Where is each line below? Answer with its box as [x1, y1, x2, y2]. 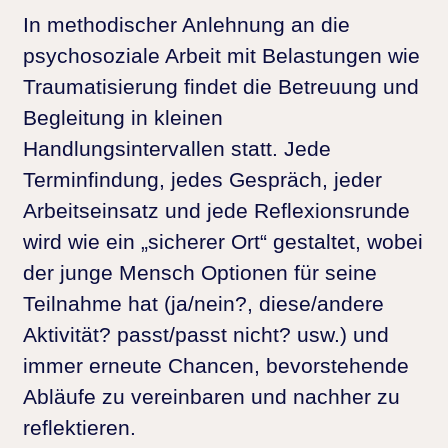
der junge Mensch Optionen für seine [23, 260, 377, 284]
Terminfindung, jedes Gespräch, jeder [23, 167, 382, 191]
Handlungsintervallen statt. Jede [23, 136, 331, 160]
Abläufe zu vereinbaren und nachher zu [23, 384, 400, 408]
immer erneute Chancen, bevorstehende [23, 353, 409, 377]
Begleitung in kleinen [23, 105, 223, 129]
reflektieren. [23, 415, 136, 439]
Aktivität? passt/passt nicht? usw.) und [23, 322, 389, 346]
